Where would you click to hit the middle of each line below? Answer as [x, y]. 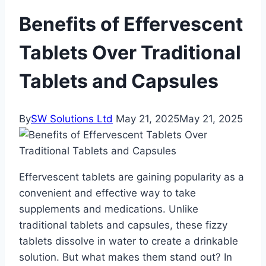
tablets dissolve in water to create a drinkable [129, 241]
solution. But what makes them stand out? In [126, 257]
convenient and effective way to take [107, 193]
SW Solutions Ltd [72, 119]
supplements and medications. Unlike [109, 209]
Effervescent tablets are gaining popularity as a [132, 177]
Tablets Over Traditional [130, 52]
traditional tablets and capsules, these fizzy [123, 225]
